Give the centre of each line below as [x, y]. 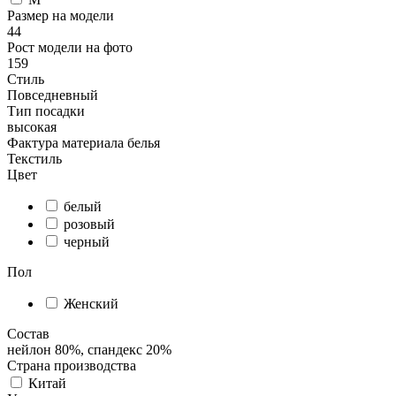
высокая [32, 127]
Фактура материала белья [84, 143]
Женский [91, 304]
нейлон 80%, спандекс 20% [89, 350]
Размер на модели [61, 16]
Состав [28, 334]
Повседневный [53, 95]
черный [87, 242]
